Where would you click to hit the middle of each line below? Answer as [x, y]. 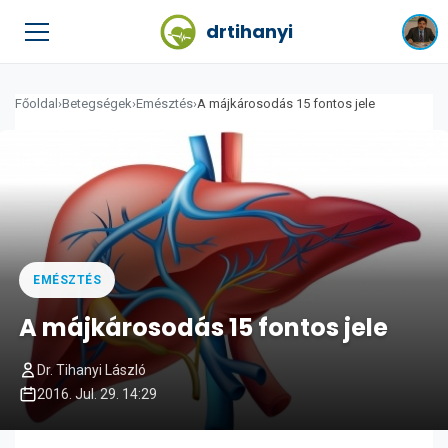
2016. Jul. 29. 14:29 [97, 394]
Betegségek [97, 103]
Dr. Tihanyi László [91, 370]
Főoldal [36, 103]
